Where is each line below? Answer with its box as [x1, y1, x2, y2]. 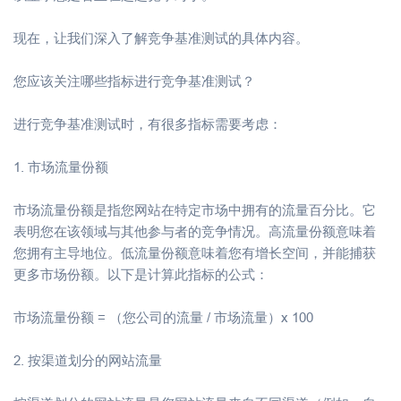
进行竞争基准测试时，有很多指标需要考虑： [13, 115, 282, 132]
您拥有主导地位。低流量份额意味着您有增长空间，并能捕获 [13, 244, 376, 260]
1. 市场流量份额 [13, 158, 108, 175]
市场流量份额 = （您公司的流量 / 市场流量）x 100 [13, 309, 313, 325]
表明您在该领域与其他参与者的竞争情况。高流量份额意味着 [13, 223, 376, 239]
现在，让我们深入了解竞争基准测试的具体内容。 [13, 30, 309, 46]
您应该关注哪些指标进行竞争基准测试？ [13, 73, 255, 89]
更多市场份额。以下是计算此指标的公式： [13, 266, 269, 282]
